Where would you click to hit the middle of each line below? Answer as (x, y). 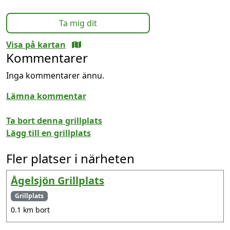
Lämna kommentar (46, 96)
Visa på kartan (36, 44)
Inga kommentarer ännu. (55, 75)
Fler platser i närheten (70, 158)
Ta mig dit (78, 23)
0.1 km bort (30, 210)
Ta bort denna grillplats (54, 120)
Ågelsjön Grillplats (57, 180)
